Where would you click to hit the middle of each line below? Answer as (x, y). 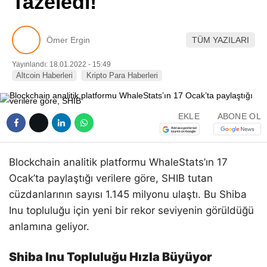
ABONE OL (239, 116)
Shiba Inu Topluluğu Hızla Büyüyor (111, 257)
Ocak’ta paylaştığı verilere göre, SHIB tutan (111, 178)
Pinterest (197, 15)
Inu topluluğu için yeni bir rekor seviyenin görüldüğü (131, 210)
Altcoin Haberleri (44, 75)
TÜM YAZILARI (221, 40)
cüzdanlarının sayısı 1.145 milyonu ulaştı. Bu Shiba (128, 194)
